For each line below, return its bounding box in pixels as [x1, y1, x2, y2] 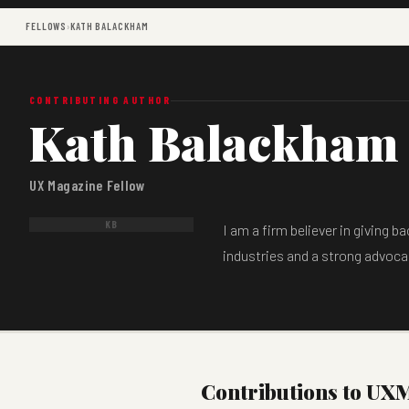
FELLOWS [26, 20, 68, 32]
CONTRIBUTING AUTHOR [29, 94, 171, 106]
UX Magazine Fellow [29, 176, 145, 194]
